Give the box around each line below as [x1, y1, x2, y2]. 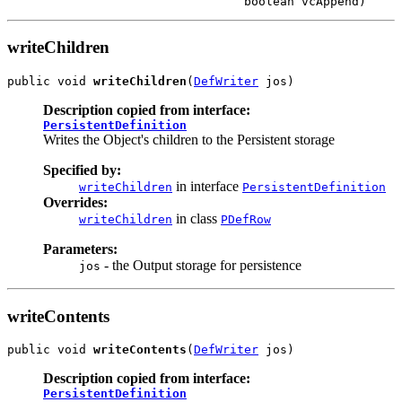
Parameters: [43, 240, 118, 257]
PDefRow [221, 212, 271, 226]
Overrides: [43, 194, 108, 210]
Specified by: [43, 162, 121, 178]
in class [172, 210, 221, 226]
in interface [172, 178, 242, 194]
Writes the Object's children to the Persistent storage [43, 131, 335, 147]
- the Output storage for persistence [100, 257, 301, 273]
